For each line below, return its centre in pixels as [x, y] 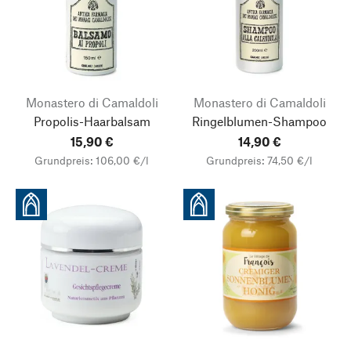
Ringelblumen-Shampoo [259, 121]
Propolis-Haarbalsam [92, 121]
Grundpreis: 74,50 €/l [259, 160]
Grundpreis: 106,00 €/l [92, 160]
